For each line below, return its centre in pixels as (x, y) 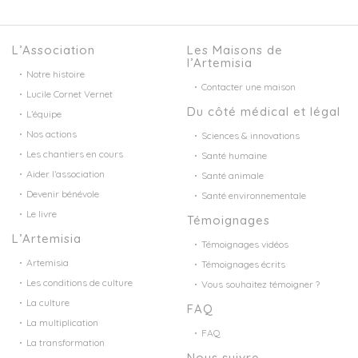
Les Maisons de (235, 50)
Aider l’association (66, 174)
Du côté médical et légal (264, 112)
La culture (48, 303)
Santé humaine (234, 156)
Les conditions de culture (80, 283)
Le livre (42, 214)
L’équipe (44, 114)
